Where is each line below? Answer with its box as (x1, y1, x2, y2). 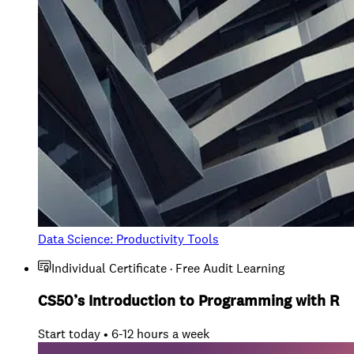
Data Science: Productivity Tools (38, 230, 219, 247)
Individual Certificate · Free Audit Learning (51, 259, 284, 277)
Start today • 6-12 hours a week (38, 326, 209, 343)
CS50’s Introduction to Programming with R (38, 291, 340, 311)
